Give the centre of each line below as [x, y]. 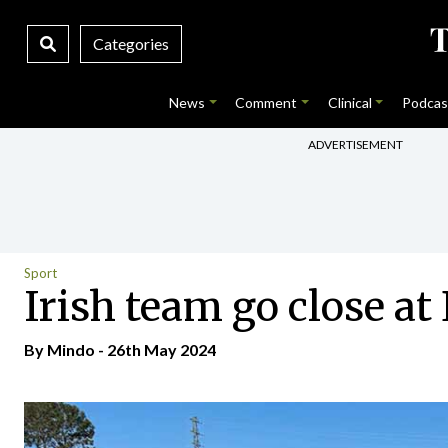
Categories [130, 43]
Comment [266, 102]
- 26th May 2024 [155, 349]
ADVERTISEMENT [355, 144]
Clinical [349, 102]
